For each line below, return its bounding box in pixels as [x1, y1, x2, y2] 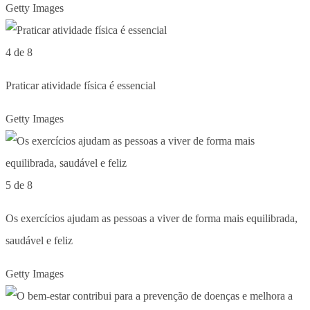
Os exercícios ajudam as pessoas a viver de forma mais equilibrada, [6, 212, 298, 224]
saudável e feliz [6, 234, 73, 246]
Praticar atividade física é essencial [6, 79, 156, 91]
